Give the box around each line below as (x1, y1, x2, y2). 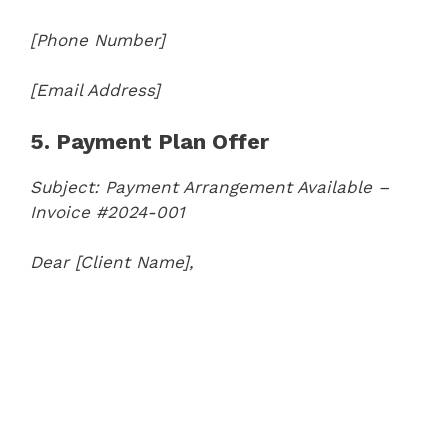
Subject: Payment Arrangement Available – (30, 176, 389, 197)
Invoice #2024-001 (30, 201, 185, 222)
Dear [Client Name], (30, 252, 194, 272)
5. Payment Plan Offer (30, 128, 269, 154)
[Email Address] (30, 80, 160, 100)
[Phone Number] (30, 29, 165, 50)
